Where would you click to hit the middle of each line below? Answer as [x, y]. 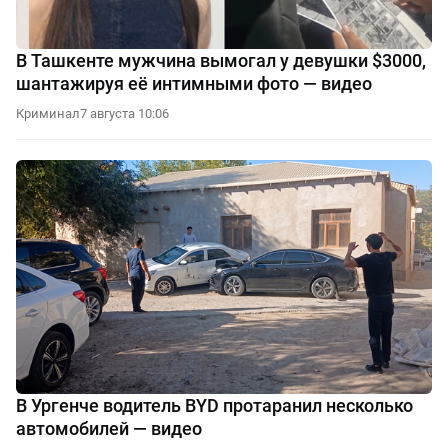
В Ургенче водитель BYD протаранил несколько [214, 405]
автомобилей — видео [109, 428]
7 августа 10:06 [124, 113]
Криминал [48, 113]
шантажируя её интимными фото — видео [194, 83]
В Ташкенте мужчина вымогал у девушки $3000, [221, 60]
